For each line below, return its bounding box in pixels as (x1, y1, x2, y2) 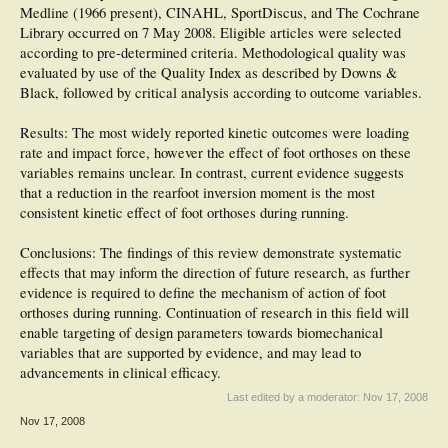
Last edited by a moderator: (227, 391, 363, 403)
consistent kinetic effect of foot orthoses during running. (20, 203, 349, 222)
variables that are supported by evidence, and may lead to (20, 343, 361, 362)
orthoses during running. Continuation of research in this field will (20, 303, 409, 322)
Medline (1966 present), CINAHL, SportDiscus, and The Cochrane (20, 3, 420, 22)
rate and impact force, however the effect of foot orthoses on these (20, 143, 411, 162)
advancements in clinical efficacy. (20, 363, 221, 382)
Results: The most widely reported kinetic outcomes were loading (20, 123, 409, 142)
